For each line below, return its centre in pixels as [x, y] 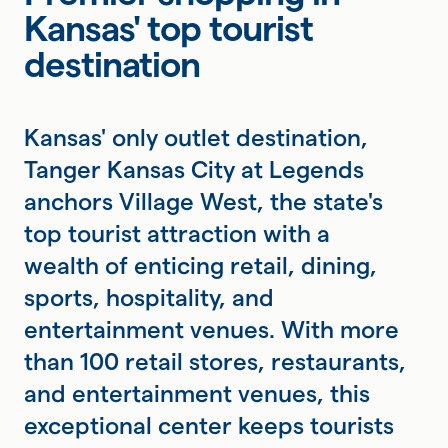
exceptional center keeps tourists [209, 425]
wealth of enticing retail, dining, [200, 265]
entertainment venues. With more [211, 329]
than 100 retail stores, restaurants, [215, 361]
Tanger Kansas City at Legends [194, 169]
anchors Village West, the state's [203, 201]
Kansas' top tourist [168, 27]
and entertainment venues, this [197, 393]
